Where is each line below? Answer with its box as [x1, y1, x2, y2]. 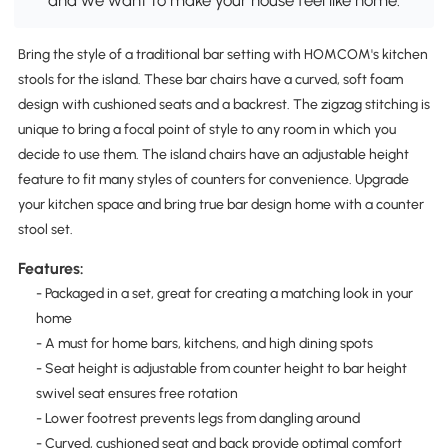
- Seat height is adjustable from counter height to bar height [35, 360, 407, 378]
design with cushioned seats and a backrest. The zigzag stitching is [17, 96, 430, 114]
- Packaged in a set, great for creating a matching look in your [35, 285, 413, 303]
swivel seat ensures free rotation [35, 385, 238, 403]
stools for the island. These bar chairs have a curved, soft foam [17, 71, 403, 89]
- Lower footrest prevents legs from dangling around [35, 410, 360, 428]
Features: [17, 259, 84, 279]
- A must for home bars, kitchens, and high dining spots [35, 335, 373, 353]
